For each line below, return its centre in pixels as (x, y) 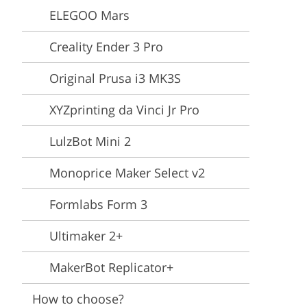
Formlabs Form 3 (98, 204)
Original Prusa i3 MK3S (115, 78)
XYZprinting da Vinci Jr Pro (124, 110)
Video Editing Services (161, 9)
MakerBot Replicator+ (111, 267)
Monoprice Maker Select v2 (127, 173)
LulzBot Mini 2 (90, 141)
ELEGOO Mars (89, 15)
